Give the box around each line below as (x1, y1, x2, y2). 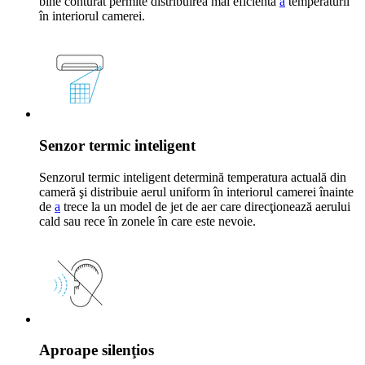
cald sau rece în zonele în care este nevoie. (39, 213, 256, 228)
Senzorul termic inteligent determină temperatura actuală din (39, 169, 346, 184)
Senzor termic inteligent (39, 136, 196, 154)
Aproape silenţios (39, 341, 154, 359)
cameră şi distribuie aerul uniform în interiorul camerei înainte (39, 184, 354, 199)
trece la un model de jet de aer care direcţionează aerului (60, 199, 350, 213)
